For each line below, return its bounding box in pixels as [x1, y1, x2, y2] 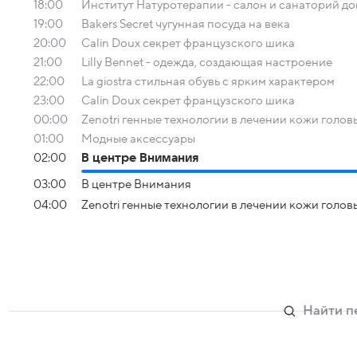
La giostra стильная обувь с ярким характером [81, 75, 335, 88]
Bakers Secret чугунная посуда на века [81, 18, 290, 30]
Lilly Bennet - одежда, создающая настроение [81, 56, 332, 69]
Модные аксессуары [81, 132, 195, 145]
